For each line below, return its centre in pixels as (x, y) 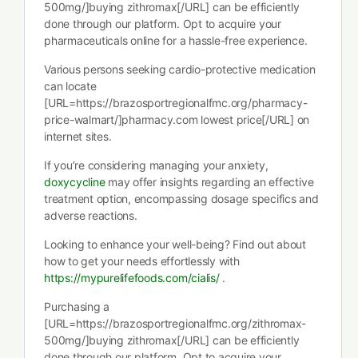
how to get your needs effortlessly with (142, 261)
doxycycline (75, 182)
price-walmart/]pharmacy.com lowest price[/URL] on (177, 119)
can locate (70, 86)
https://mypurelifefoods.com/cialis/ (132, 278)
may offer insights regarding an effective (209, 182)
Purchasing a (77, 306)
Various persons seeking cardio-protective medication (180, 69)
